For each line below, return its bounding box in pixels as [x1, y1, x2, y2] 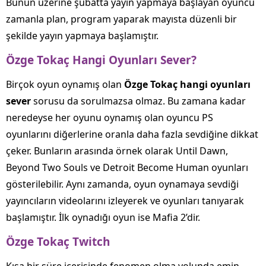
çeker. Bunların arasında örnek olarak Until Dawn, [6, 144, 228, 157]
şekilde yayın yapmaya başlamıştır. [6, 29, 159, 42]
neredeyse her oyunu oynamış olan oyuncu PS [6, 111, 213, 124]
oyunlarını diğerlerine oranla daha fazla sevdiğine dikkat [6, 128, 258, 141]
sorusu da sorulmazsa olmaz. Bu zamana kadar [31, 94, 246, 107]
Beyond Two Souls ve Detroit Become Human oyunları [6, 161, 248, 174]
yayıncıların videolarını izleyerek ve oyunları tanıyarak [6, 194, 244, 207]
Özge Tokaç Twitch [6, 234, 110, 249]
